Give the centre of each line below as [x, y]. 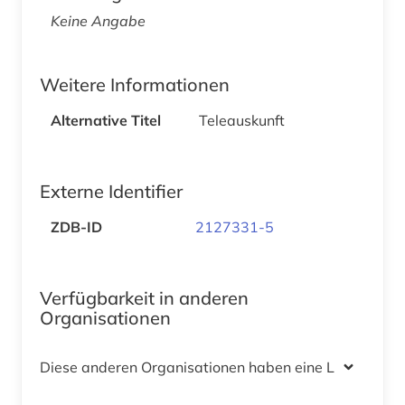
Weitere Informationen [135, 85]
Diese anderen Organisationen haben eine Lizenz [204, 367]
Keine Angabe [98, 21]
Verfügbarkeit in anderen [144, 298]
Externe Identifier [111, 192]
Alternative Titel [106, 121]
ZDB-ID [76, 227]
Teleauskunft [242, 121]
